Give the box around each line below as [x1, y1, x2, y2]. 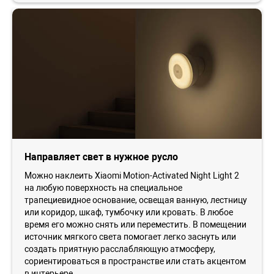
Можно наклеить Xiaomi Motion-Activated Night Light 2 [24, 170, 239, 180]
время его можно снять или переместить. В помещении [24, 219, 246, 229]
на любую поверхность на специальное [24, 182, 182, 193]
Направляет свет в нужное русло [24, 150, 178, 163]
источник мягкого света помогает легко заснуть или [24, 231, 236, 242]
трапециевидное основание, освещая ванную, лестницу [24, 194, 247, 205]
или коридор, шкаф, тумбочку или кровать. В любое [24, 207, 233, 217]
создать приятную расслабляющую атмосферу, [24, 243, 215, 254]
